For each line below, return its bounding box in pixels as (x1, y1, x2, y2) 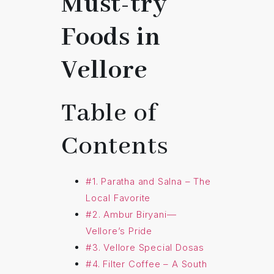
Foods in (61, 21, 161, 54)
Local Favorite (86, 192, 151, 204)
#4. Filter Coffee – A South (86, 258, 207, 270)
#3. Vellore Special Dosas (86, 242, 204, 254)
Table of (61, 97, 157, 130)
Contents (61, 130, 169, 163)
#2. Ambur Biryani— (86, 209, 177, 221)
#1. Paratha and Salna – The (86, 176, 211, 188)
